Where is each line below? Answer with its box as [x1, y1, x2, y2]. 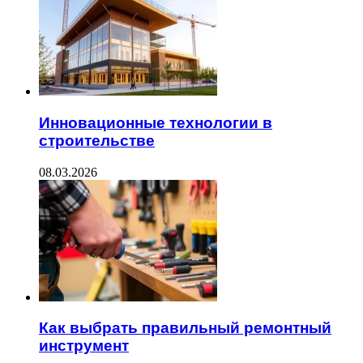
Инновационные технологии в [39, 113, 272, 131]
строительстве [39, 131, 155, 149]
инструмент [39, 337, 129, 355]
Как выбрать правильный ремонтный [39, 319, 331, 337]
